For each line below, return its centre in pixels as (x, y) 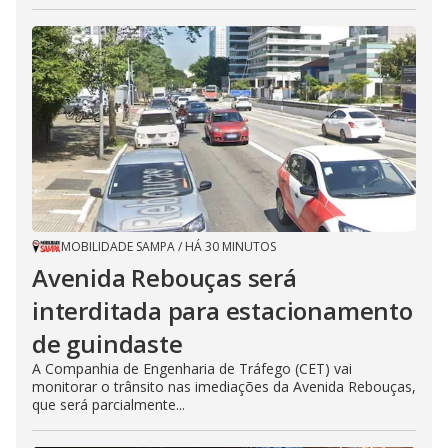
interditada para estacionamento (222, 310)
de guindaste (107, 343)
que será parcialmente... (108, 404)
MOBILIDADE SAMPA (118, 246)
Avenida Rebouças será (164, 277)
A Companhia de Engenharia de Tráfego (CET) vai (192, 368)
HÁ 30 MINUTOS (230, 246)
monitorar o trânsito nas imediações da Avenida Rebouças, (224, 386)
